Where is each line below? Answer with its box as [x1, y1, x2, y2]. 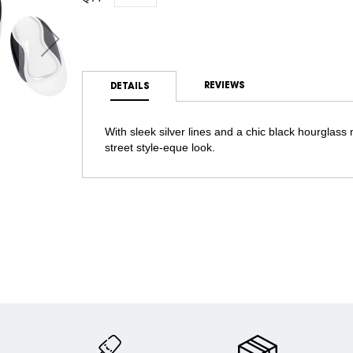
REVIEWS [203, 80, 244, 91]
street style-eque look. [105, 140, 215, 154]
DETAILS [110, 80, 149, 91]
